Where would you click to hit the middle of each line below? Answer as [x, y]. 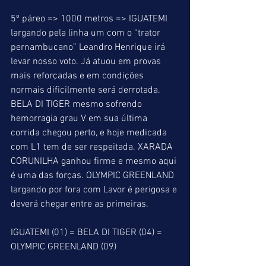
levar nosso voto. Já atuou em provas [87, 62]
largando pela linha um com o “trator [87, 33]
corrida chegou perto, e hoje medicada [90, 133]
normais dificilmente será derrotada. [87, 90]
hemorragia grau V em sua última [80, 119]
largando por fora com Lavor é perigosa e [95, 190]
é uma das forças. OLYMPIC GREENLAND [94, 176]
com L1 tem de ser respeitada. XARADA [93, 147]
